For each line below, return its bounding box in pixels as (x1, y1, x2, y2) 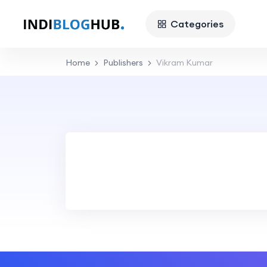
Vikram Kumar (156, 57, 213, 68)
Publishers (103, 57, 143, 68)
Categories (170, 17, 223, 30)
